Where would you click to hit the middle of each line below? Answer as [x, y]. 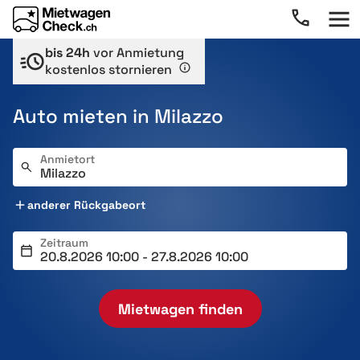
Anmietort [67, 159]
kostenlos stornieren [110, 70]
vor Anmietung [137, 53]
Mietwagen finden [180, 309]
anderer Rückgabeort [86, 205]
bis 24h [67, 53]
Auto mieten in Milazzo [118, 116]
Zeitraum [64, 243]
